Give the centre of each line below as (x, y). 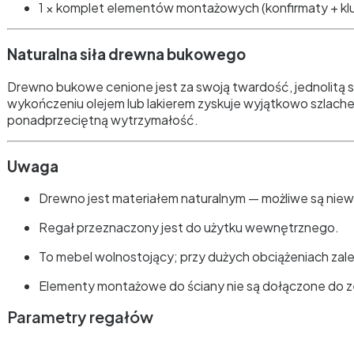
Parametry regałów (80, 317)
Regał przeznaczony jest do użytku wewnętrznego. (189, 228)
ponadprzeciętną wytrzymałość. (103, 119)
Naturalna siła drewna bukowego (126, 55)
